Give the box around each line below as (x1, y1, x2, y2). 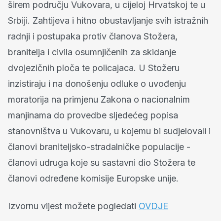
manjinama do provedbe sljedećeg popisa (8, 110, 178, 120)
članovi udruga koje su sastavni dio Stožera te (8, 157, 195, 168)
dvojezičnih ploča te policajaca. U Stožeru (8, 63, 180, 73)
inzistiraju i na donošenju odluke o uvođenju (8, 78, 186, 89)
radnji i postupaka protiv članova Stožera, (8, 31, 178, 41)
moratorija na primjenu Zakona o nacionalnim (8, 94, 190, 105)
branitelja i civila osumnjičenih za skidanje (8, 47, 176, 57)
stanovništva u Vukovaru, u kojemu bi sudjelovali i (8, 126, 211, 136)
